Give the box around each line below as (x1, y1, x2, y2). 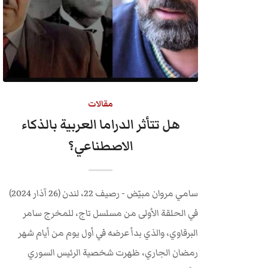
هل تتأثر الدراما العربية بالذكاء (21, 115, 180, 135)
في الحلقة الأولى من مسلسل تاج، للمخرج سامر (22, 206, 198, 220)
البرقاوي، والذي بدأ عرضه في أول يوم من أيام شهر (17, 226, 198, 240)
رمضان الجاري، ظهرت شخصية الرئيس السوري (27, 245, 198, 260)
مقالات (88, 98, 114, 111)
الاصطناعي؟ (68, 136, 133, 156)
